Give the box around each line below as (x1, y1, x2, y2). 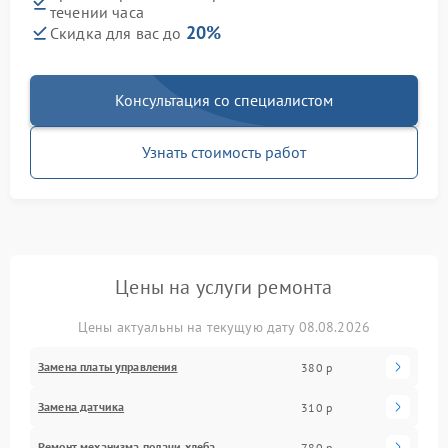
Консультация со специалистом (115, 90, 333, 111)
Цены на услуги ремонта (115, 274, 333, 301)
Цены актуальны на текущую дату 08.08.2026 (77, 318, 371, 337)
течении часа (50, 2, 144, 23)
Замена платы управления (38, 359, 178, 375)
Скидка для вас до (50, 23, 186, 44)
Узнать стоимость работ (142, 142, 306, 163)
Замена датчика (38, 399, 125, 415)
